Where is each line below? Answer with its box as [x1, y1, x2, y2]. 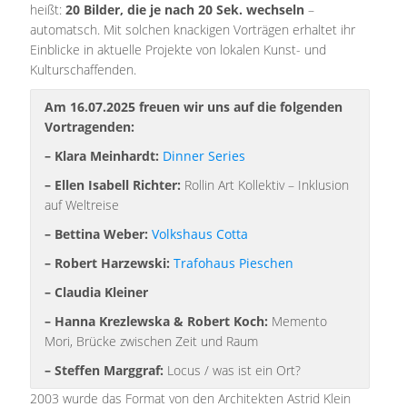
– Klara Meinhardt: [45, 147, 160, 164]
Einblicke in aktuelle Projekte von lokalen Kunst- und [30, 41, 327, 58]
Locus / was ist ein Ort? [164, 362, 302, 379]
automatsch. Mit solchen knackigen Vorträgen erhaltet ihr [30, 21, 356, 38]
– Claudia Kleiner [45, 283, 149, 301]
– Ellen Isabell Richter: [45, 176, 185, 194]
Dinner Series [163, 147, 246, 164]
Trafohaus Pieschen [174, 254, 294, 272]
